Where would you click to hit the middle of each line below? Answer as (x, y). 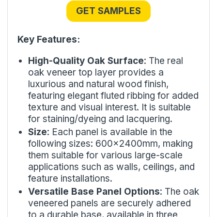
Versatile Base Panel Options (94, 191)
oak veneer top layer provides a (96, 72)
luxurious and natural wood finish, (98, 84)
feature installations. (70, 178)
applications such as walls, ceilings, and (111, 167)
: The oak (179, 191)
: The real (163, 61)
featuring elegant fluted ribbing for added (113, 95)
